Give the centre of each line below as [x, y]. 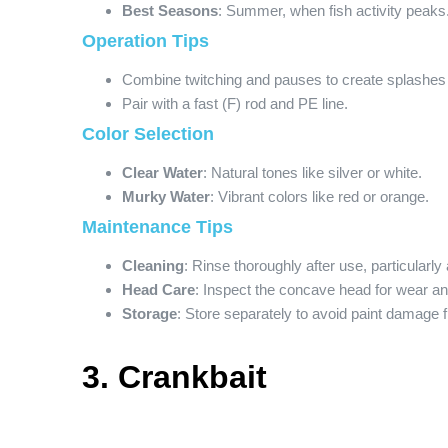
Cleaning [153, 265]
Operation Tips [145, 41]
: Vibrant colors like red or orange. [319, 196]
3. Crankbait [174, 377]
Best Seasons [170, 10]
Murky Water [166, 196]
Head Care [158, 289]
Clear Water [162, 172]
